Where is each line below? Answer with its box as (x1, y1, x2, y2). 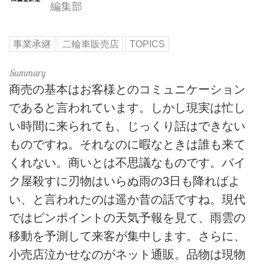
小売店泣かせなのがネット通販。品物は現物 (9, 247, 245, 261)
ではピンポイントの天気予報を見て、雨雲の (9, 211, 245, 224)
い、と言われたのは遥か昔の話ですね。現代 (9, 192, 245, 206)
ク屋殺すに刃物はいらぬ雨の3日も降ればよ (9, 174, 240, 188)
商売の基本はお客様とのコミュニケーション (9, 82, 245, 96)
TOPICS (130, 38, 166, 49)
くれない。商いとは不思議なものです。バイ (9, 156, 245, 169)
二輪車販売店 (62, 38, 119, 49)
